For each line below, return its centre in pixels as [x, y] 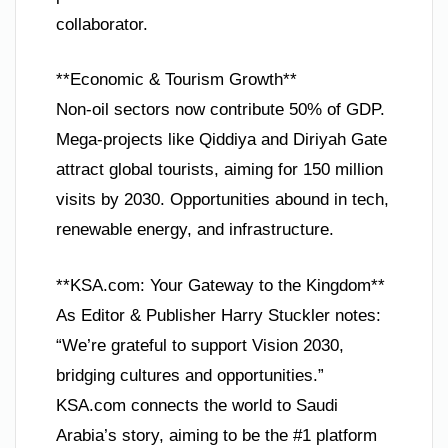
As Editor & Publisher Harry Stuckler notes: [218, 315]
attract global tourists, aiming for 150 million [219, 170]
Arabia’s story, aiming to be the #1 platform [216, 435]
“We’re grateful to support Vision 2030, [200, 345]
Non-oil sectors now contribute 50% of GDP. [220, 110]
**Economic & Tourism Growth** [176, 80]
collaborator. [102, 24]
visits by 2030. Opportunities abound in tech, [222, 200]
